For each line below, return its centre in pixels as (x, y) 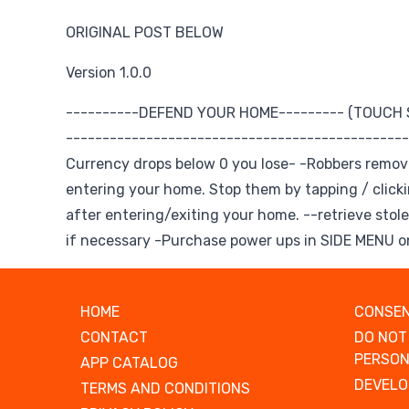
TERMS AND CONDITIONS (165, 388)
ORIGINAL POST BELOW (145, 32)
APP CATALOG (129, 363)
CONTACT (114, 337)
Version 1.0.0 (109, 73)
